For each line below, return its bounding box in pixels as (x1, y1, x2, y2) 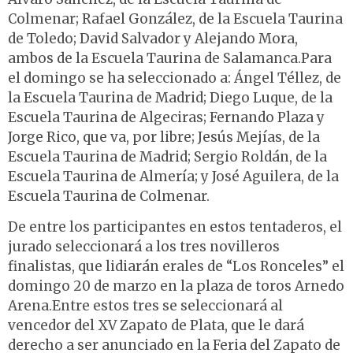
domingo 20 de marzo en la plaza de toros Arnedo (8, 277, 344, 295)
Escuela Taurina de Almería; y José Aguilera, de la (8, 167, 339, 185)
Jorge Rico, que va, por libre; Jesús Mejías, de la (8, 128, 320, 146)
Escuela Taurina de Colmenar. (8, 187, 210, 205)
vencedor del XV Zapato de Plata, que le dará (8, 317, 304, 335)
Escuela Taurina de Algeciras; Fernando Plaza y (8, 108, 325, 126)
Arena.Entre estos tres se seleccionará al (8, 297, 283, 315)
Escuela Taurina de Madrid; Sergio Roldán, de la (8, 147, 327, 165)
